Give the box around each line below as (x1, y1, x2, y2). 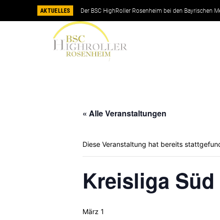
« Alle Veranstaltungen (82, 107, 166, 119)
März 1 (82, 207, 104, 216)
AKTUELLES (40, 7, 70, 14)
